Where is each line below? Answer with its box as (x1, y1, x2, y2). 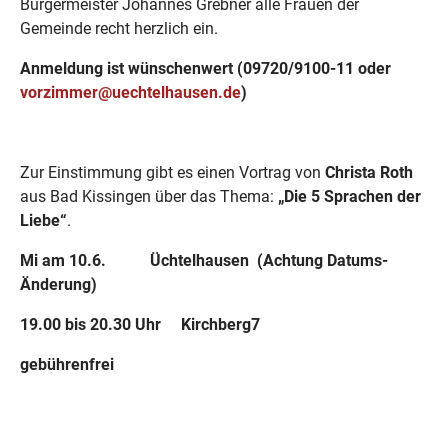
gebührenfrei (20, 355, 114, 374)
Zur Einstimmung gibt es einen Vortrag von (20, 163, 325, 182)
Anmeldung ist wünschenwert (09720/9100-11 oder (20, 59, 391, 78)
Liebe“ (20, 211, 67, 230)
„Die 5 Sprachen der (278, 187, 421, 206)
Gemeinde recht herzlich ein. (20, 19, 218, 38)
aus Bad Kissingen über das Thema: (20, 187, 278, 206)
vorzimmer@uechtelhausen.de (20, 83, 241, 102)
